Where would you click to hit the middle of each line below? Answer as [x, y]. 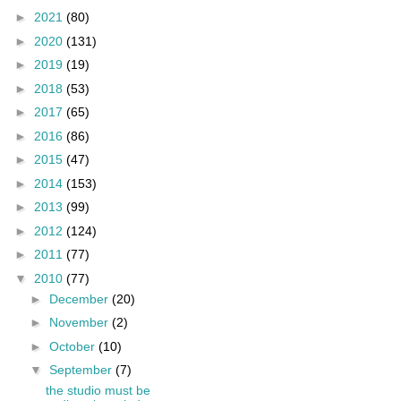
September [82, 370]
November [80, 323]
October [73, 346]
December [80, 299]
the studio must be [98, 391]
